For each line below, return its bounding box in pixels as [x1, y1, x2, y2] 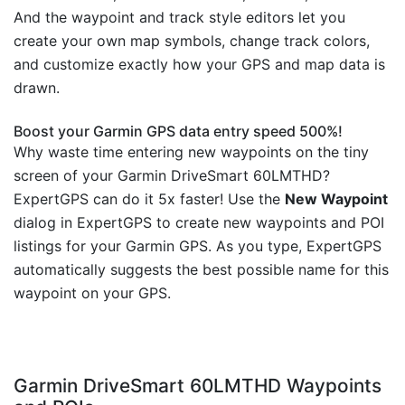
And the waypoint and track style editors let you [14, 8, 345, 27]
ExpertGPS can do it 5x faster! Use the [14, 190, 285, 209]
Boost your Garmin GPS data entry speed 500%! [14, 122, 343, 141]
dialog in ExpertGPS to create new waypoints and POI [14, 213, 384, 232]
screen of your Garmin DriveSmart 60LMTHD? [14, 166, 330, 185]
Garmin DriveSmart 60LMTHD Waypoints [14, 374, 381, 398]
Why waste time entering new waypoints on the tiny [14, 143, 369, 162]
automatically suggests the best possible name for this [14, 260, 389, 279]
